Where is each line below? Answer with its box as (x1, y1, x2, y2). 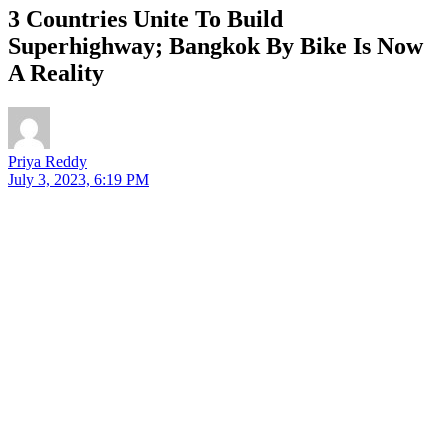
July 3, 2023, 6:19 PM (8, 170, 149, 188)
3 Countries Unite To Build (8, 5, 283, 32)
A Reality (8, 59, 104, 86)
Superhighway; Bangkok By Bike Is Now (8, 32, 423, 59)
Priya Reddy (8, 152, 87, 170)
